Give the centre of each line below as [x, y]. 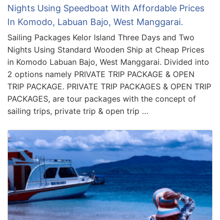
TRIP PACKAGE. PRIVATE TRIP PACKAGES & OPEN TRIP [109, 86]
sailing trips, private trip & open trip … [78, 111]
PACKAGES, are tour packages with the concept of [102, 98]
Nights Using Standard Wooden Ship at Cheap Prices [106, 49]
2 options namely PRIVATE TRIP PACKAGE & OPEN [101, 74]
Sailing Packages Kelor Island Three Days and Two [101, 37]
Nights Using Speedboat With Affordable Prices [106, 8]
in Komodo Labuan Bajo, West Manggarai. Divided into [108, 62]
